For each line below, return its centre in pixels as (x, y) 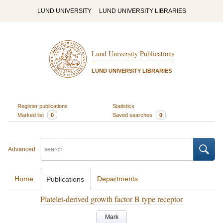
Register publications (42, 106)
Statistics (123, 106)
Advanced (22, 149)
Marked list (31, 115)
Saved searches (133, 115)
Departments (117, 179)
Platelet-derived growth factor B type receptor (111, 199)
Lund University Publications (133, 54)
